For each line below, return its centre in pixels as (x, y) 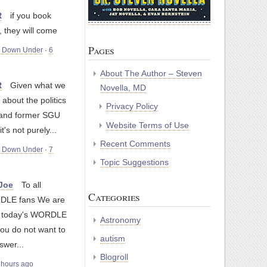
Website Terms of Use (148, 125)
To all (31, 185)
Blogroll (114, 257)
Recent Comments (135, 143)
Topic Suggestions (134, 162)
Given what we (38, 86)
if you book (31, 16)
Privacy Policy (132, 106)
